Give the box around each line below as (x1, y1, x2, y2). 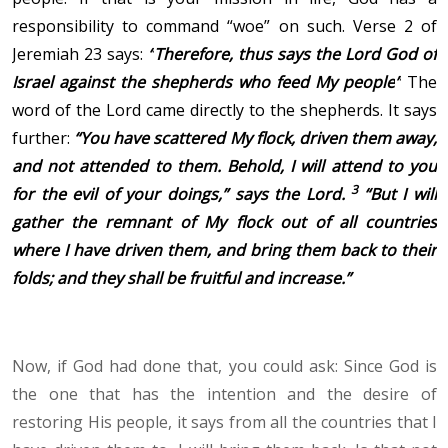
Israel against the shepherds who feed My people (12, 71, 395, 94)
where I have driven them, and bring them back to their (12, 239, 437, 262)
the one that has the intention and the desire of (12, 383, 437, 406)
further (12, 127, 67, 150)
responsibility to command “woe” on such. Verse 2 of (12, 15, 437, 38)
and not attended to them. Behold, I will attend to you (12, 155, 437, 178)
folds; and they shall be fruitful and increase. (12, 267, 345, 290)
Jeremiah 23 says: (12, 43, 148, 66)
